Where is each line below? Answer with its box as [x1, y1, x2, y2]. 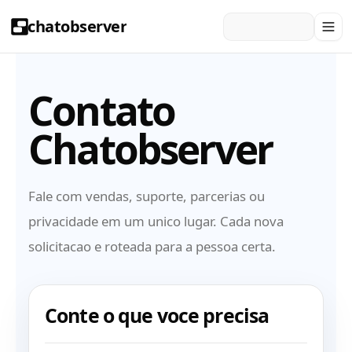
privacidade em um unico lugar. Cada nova [28, 212, 284, 230]
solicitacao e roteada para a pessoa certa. [28, 237, 276, 255]
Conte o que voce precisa [45, 302, 269, 328]
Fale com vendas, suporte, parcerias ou [28, 187, 265, 205]
